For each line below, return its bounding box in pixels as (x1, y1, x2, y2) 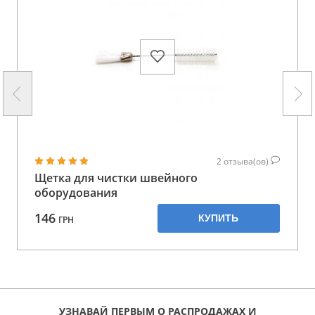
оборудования (34, 184, 117, 200)
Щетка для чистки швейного (34, 169, 198, 186)
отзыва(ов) (224, 155, 271, 167)
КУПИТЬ (198, 212, 239, 224)
